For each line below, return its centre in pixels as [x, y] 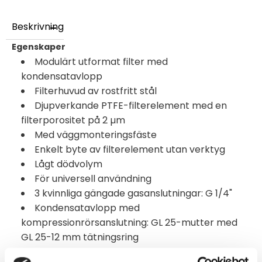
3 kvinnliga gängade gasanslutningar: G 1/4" [133, 194]
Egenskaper [39, 47]
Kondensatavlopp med [87, 208]
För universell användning [93, 179]
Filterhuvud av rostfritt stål [96, 91]
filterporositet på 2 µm [73, 120]
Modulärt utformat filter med [101, 62]
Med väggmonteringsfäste [96, 135]
